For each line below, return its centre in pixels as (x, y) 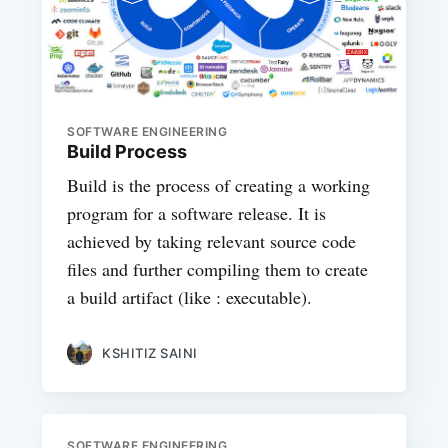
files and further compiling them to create (218, 268)
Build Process (127, 151)
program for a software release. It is (197, 212)
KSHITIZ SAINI (150, 352)
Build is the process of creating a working (219, 184)
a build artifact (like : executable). (190, 296)
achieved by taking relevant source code (212, 240)
